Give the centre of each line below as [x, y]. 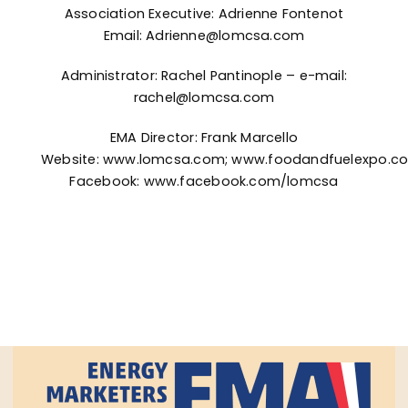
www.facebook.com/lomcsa [241, 182]
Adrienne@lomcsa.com [225, 36]
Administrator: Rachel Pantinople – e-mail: [204, 76]
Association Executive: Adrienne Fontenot [204, 14]
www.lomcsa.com [163, 160]
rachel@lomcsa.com [204, 98]
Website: [72, 160]
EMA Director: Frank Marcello [204, 138]
